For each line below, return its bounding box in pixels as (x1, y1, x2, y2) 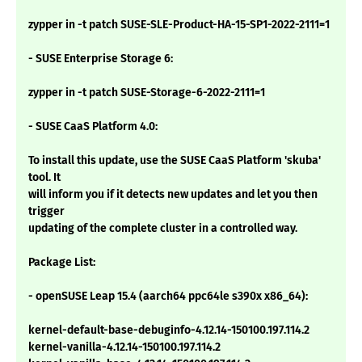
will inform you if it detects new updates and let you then (28, 187, 318, 202)
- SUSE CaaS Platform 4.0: (28, 120, 158, 134)
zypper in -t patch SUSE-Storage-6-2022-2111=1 (28, 86, 265, 100)
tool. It (28, 170, 61, 185)
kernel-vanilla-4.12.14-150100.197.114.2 (28, 340, 221, 355)
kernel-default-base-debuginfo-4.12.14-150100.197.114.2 (28, 323, 309, 338)
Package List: (28, 255, 95, 270)
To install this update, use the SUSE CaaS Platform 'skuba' (28, 154, 321, 168)
